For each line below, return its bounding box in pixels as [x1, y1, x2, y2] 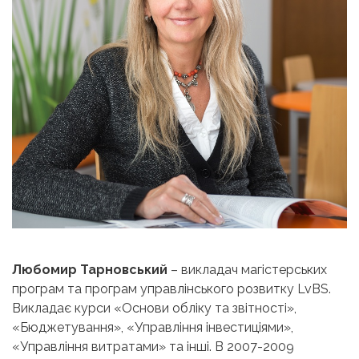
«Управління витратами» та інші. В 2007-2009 [12, 339, 294, 355]
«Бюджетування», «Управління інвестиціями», [12, 320, 293, 336]
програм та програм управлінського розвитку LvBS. [12, 281, 331, 297]
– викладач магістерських [171, 262, 327, 278]
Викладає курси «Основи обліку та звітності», [12, 301, 296, 317]
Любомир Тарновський [12, 262, 171, 278]
